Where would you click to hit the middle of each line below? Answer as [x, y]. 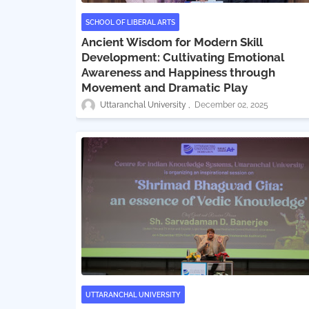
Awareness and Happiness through [178, 72]
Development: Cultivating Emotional [182, 57]
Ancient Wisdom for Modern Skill [172, 42]
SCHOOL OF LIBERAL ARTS [130, 22]
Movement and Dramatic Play [164, 88]
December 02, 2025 [231, 105]
